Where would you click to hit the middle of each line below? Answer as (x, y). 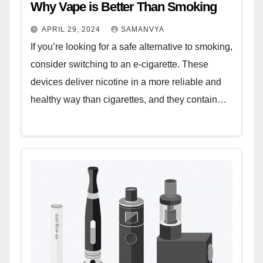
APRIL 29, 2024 (72, 30)
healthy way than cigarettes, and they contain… (129, 100)
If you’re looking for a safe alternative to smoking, (131, 47)
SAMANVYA (143, 30)
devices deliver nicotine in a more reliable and (126, 82)
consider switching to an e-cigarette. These (119, 65)
